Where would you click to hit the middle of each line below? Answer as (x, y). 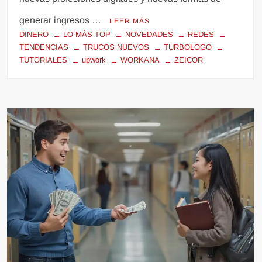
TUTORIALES (44, 60)
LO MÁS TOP (87, 34)
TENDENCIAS (44, 47)
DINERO (34, 34)
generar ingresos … (62, 20)
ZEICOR (189, 60)
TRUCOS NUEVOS (116, 47)
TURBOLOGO (188, 47)
